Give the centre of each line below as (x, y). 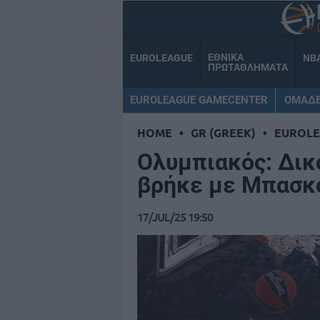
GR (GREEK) (223, 133)
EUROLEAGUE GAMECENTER (199, 100)
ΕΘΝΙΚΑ (226, 57)
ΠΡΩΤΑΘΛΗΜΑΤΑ (248, 67)
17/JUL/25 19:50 (175, 217)
